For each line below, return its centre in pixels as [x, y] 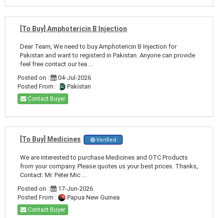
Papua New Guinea [93, 197]
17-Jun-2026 [75, 188]
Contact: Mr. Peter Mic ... [53, 175]
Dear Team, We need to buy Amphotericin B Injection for [98, 46]
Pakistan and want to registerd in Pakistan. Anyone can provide [108, 55]
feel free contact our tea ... [56, 64]
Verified [105, 140]
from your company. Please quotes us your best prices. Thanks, [109, 166]
